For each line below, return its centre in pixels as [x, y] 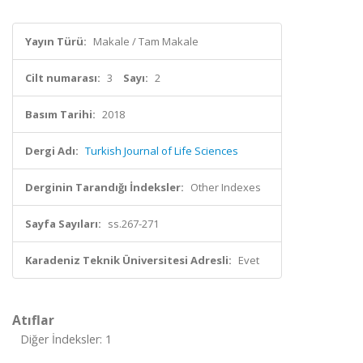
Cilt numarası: [63, 78]
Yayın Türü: [56, 41]
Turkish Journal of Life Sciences [162, 151]
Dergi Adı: [52, 151]
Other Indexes [226, 187]
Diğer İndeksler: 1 [66, 339]
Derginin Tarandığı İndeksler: [105, 187]
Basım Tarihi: [60, 114]
